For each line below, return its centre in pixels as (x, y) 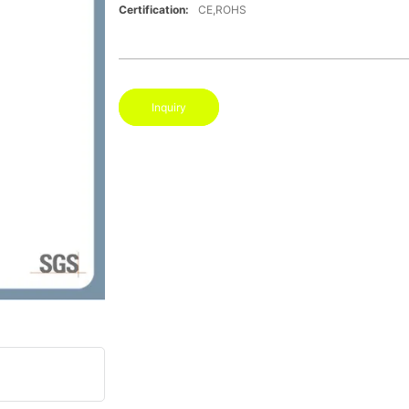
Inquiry (168, 108)
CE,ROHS (222, 10)
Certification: (153, 10)
